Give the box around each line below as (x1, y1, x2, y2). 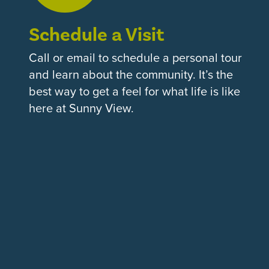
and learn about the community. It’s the (29, 65, 233, 83)
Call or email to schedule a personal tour (29, 48, 242, 67)
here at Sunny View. (29, 98, 134, 117)
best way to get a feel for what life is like (29, 82, 240, 100)
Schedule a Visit (29, 22, 165, 46)
